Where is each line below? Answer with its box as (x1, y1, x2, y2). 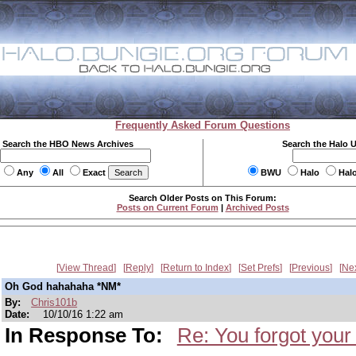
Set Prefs (241, 262, 280, 273)
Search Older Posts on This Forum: (129, 193, 277, 203)
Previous (292, 262, 330, 273)
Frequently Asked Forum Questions (115, 119, 290, 131)
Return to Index (163, 262, 229, 273)
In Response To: (5, 323, 168, 347)
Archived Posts (225, 203, 289, 212)
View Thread (59, 262, 114, 273)
